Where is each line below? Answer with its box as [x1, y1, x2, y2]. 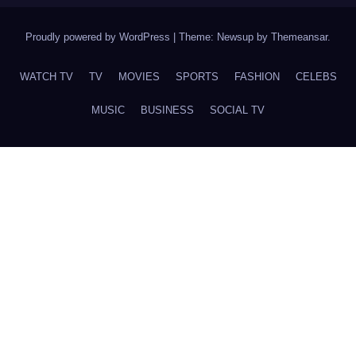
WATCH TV [19, 71, 73, 83]
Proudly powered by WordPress [25, 31, 173, 44]
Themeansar [271, 31, 327, 44]
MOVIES [118, 71, 160, 83]
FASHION [234, 71, 280, 83]
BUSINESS [141, 104, 194, 117]
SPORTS [175, 71, 219, 83]
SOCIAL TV [210, 104, 265, 117]
